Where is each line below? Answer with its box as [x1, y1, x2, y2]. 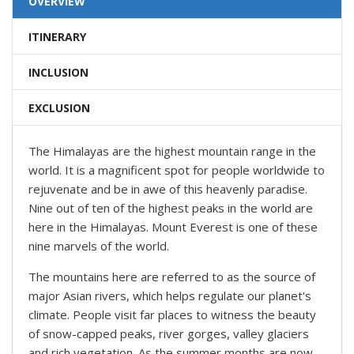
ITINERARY [28, 29, 86, 45]
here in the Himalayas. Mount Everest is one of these [28, 219, 318, 235]
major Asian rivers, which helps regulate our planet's [28, 288, 311, 304]
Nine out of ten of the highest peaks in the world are [28, 200, 313, 217]
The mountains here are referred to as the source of [28, 269, 315, 285]
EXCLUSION [28, 100, 90, 116]
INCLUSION [28, 65, 88, 81]
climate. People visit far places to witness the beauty [28, 307, 316, 323]
